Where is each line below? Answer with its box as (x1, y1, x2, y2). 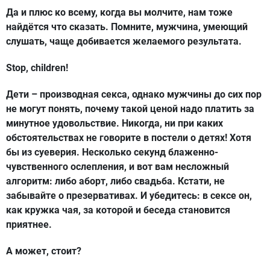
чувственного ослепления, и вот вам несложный (6, 161, 229, 172)
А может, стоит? (6, 245, 81, 257)
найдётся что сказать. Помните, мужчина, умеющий (6, 21, 248, 33)
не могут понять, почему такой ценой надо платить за (6, 103, 254, 115)
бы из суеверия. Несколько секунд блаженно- (6, 146, 218, 158)
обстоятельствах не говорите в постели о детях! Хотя (6, 132, 251, 143)
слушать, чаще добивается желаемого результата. (6, 36, 242, 47)
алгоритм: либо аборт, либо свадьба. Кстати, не (6, 175, 225, 187)
